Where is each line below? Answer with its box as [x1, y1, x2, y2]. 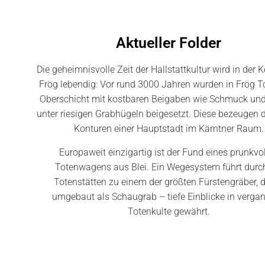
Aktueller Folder [116, 34, 221, 52]
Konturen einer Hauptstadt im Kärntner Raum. [73, 123, 264, 135]
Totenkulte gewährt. [127, 205, 210, 217]
